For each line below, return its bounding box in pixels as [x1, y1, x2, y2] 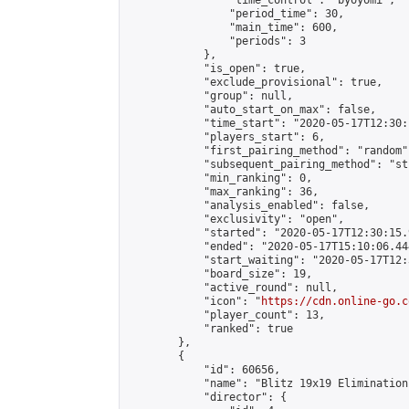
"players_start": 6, [127, 131, 325, 143]
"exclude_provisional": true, [127, 76, 383, 89]
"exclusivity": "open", [127, 213, 344, 225]
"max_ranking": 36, [127, 185, 319, 198]
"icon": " [127, 295, 261, 308]
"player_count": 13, [127, 309, 325, 321]
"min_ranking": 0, [127, 172, 312, 184]
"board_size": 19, [127, 267, 312, 280]
